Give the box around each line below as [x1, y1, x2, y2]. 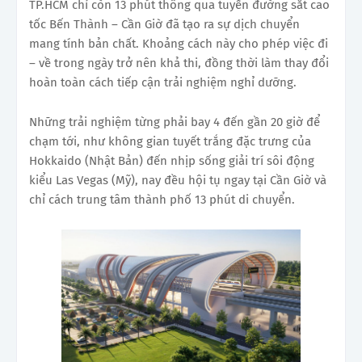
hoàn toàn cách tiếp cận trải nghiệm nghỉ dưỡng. [29, 74, 297, 90]
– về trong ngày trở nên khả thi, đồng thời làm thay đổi [29, 55, 329, 70]
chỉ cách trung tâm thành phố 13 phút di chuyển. [29, 192, 295, 207]
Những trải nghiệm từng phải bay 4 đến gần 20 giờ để [29, 114, 320, 129]
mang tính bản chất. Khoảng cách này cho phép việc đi [29, 36, 328, 51]
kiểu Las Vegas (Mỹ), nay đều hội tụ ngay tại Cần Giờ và [29, 172, 326, 187]
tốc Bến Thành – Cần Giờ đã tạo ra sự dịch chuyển [29, 16, 300, 32]
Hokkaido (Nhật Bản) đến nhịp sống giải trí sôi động [29, 153, 314, 168]
